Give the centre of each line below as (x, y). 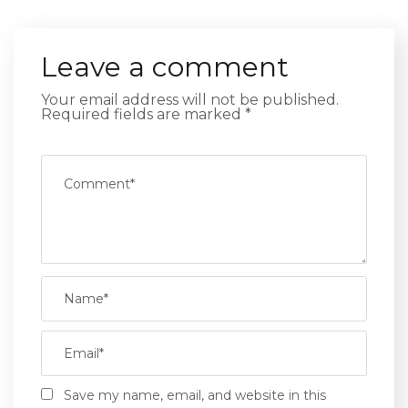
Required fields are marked (143, 114)
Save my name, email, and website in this (195, 395)
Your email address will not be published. (190, 99)
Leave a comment (165, 66)
